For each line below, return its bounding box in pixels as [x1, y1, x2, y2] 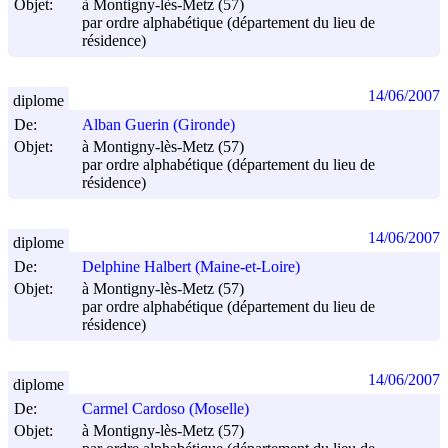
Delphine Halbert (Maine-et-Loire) [82, 258, 300, 276]
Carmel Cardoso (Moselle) [82, 400, 249, 418]
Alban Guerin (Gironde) [82, 116, 235, 134]
